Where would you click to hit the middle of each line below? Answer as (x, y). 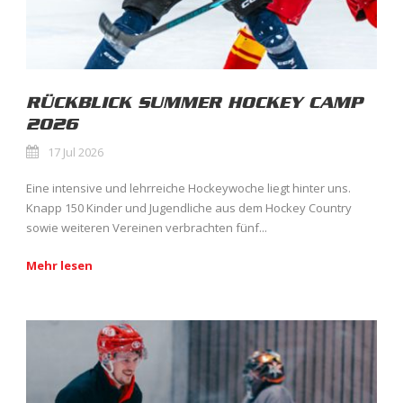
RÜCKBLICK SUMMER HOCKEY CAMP (194, 103)
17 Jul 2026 (76, 152)
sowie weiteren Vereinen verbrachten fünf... (147, 228)
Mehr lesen (59, 266)
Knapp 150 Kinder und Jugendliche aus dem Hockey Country (189, 208)
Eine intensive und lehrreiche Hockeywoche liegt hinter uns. (188, 188)
